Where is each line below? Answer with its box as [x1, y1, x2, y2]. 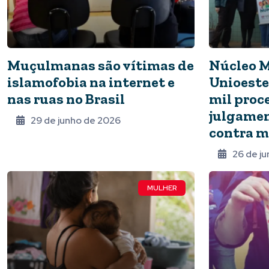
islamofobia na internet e [7, 73, 175, 91]
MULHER [147, 183, 177, 193]
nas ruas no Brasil [7, 90, 125, 108]
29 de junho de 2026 [31, 114, 121, 127]
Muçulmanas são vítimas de [7, 56, 194, 74]
